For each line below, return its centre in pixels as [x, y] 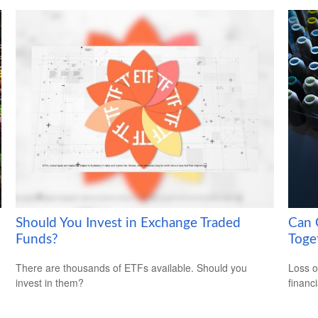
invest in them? [50, 283]
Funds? [37, 239]
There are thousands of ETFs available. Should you [132, 268]
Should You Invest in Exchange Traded [128, 223]
